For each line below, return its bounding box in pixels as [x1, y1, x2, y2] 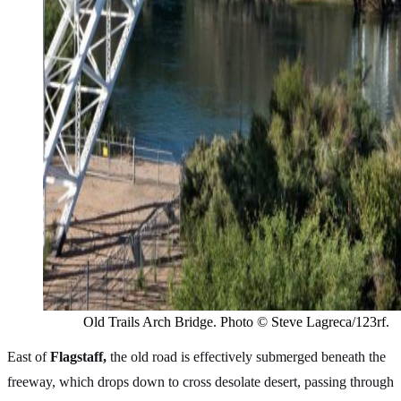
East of [7, 349, 50, 365]
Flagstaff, [50, 349, 107, 365]
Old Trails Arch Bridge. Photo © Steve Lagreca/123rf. [83, 314, 389, 330]
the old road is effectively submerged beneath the [107, 349, 386, 365]
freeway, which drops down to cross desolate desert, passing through [7, 374, 394, 390]
